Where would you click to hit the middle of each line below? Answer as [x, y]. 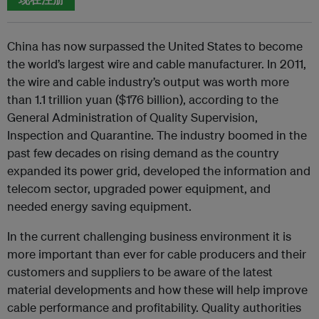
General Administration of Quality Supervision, [132, 117]
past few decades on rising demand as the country [143, 152]
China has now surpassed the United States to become [155, 46]
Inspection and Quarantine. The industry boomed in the [157, 135]
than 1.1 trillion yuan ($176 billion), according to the [143, 99]
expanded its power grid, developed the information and [159, 170]
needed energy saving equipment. [99, 206]
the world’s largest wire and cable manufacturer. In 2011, [157, 63]
